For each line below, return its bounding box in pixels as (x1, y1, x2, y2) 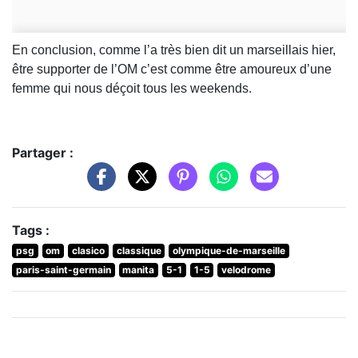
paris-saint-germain (15, 264, 111, 276)
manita (122, 264, 155, 276)
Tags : (12, 222, 50, 239)
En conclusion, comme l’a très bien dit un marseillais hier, (12, 43, 336, 58)
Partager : (12, 145, 74, 161)
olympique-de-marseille (173, 245, 286, 257)
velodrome (221, 264, 272, 276)
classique (116, 245, 161, 257)
